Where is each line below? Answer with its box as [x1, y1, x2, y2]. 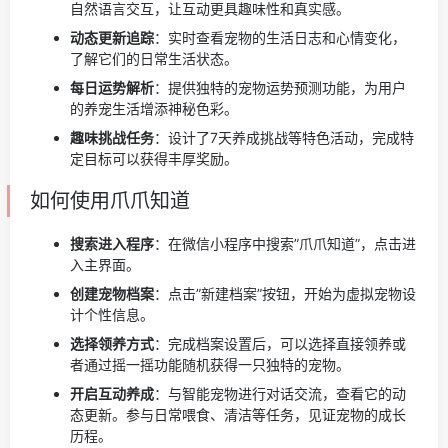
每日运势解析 [70, 79, 154, 96]
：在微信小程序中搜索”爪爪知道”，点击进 [154, 235, 416, 252]
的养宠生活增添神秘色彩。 [70, 100, 238, 117]
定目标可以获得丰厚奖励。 [70, 150, 238, 167]
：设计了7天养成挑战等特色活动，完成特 [154, 129, 414, 146]
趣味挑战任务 [70, 129, 154, 146]
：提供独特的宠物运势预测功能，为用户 [154, 79, 406, 96]
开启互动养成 [70, 385, 154, 402]
